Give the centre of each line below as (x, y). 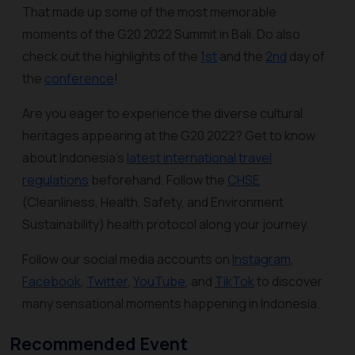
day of (306, 56)
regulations (55, 180)
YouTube (159, 281)
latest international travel (199, 158)
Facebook (52, 281)
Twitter (107, 281)
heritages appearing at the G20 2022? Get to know (169, 136)
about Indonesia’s (74, 158)
